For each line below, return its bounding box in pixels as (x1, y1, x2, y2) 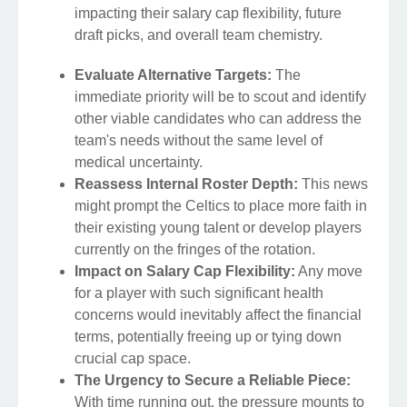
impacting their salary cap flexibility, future (74, 5, 342, 22)
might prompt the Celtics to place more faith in (74, 198, 367, 214)
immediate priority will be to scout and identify (74, 89, 366, 105)
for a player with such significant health (74, 285, 323, 302)
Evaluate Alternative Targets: (74, 67, 272, 84)
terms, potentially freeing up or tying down (74, 329, 342, 345)
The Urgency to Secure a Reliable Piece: (74, 372, 351, 389)
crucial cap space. (74, 351, 191, 367)
